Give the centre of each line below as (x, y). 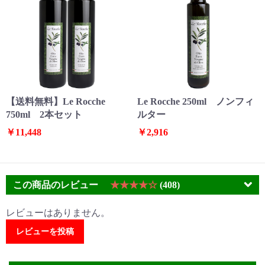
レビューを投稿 (45, 231)
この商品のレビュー (57, 185)
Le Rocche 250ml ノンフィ (195, 101)
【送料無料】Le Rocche (56, 101)
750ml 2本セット (44, 114)
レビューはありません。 (58, 212)
